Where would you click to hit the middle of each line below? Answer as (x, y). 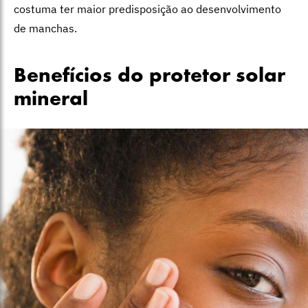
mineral (51, 100)
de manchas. (45, 29)
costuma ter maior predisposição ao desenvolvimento (147, 9)
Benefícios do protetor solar (150, 77)
